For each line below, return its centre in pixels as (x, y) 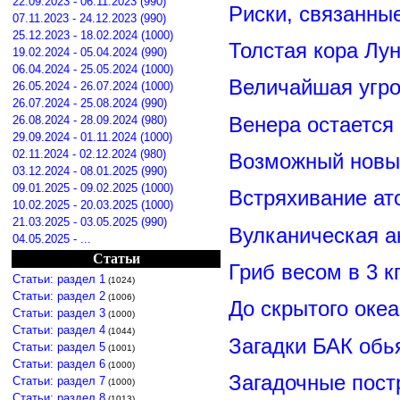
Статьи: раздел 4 (59, 330)
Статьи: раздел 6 (59, 364)
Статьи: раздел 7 (59, 381)
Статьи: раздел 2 (59, 296)
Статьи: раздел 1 (59, 279)
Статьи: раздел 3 (59, 313)
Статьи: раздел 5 (59, 347)
